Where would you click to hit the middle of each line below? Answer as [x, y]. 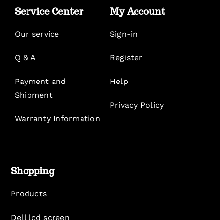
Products [29, 193]
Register [126, 57]
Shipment [33, 95]
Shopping [33, 171]
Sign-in [124, 34]
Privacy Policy [137, 105]
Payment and [40, 81]
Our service [37, 34]
